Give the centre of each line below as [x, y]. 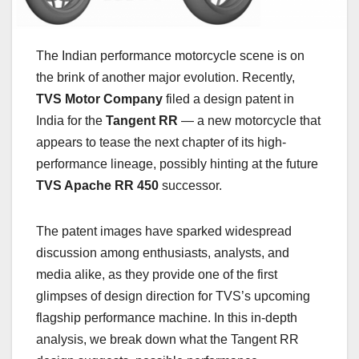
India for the [71, 121]
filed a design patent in [228, 99]
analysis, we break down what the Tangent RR [167, 340]
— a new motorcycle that [249, 121]
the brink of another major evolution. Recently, [165, 78]
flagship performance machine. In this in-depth [167, 318]
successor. [190, 186]
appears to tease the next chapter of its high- [161, 143]
